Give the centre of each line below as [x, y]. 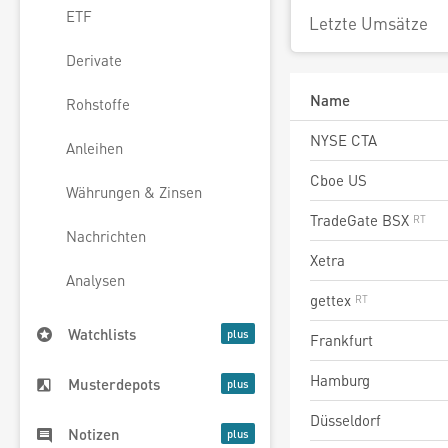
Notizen [94, 434]
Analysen [95, 280]
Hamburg [340, 380]
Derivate [94, 60]
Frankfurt [341, 340]
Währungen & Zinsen [134, 192]
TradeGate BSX [361, 220]
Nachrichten [106, 236]
